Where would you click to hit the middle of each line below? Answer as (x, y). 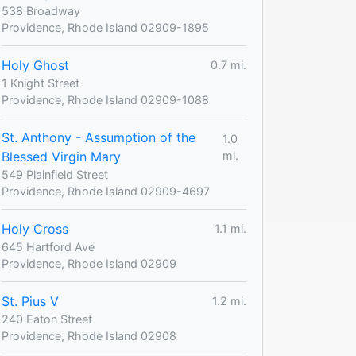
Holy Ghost (35, 65)
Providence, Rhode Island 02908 (89, 335)
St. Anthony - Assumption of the (99, 137)
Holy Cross (35, 228)
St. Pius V (30, 301)
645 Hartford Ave (48, 246)
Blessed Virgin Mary (61, 156)
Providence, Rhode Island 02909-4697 (106, 191)
